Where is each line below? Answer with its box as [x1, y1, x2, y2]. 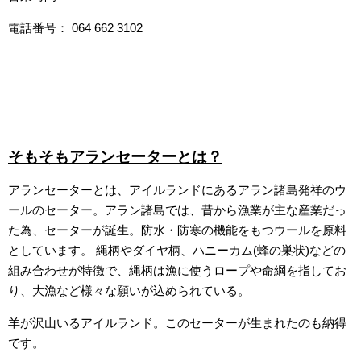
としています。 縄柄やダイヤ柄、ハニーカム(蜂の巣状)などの [8, 243, 346, 257]
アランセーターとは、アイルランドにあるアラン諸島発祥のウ [8, 183, 346, 197]
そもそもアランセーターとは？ [8, 148, 222, 165]
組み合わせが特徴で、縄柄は [8, 263, 165, 277]
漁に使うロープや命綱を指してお [165, 263, 346, 277]
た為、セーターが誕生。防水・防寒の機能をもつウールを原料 [8, 223, 346, 237]
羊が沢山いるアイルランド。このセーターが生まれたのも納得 [8, 316, 346, 330]
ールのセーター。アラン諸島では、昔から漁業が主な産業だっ [8, 203, 346, 217]
